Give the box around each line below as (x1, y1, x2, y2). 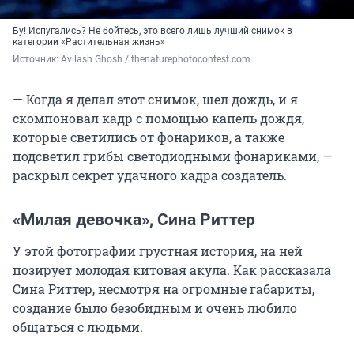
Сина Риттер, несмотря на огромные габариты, (13, 281, 314, 298)
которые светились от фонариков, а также (13, 129, 284, 146)
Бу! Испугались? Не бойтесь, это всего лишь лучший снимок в (13, 25, 292, 37)
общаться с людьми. (13, 318, 143, 336)
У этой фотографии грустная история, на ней (13, 243, 303, 260)
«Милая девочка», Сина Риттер (13, 210, 255, 230)
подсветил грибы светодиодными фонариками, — (13, 148, 333, 165)
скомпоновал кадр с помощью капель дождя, (13, 110, 304, 127)
